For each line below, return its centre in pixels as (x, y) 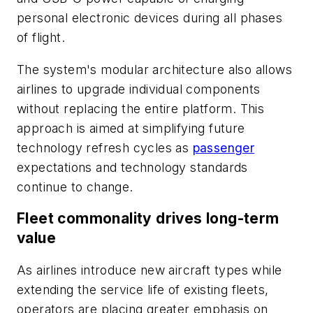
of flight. (41, 37)
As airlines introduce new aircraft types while (150, 270)
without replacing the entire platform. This (141, 108)
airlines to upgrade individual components (139, 89)
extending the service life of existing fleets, (143, 289)
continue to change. (75, 187)
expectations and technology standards (132, 167)
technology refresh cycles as (105, 147)
